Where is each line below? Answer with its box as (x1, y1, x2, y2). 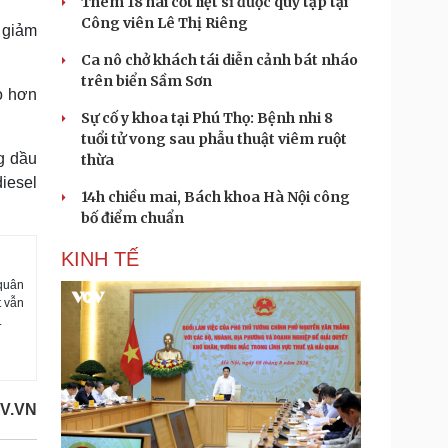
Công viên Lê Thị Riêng (81, 14, 248, 32)
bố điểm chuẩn (81, 209, 184, 227)
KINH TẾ (61, 248, 139, 270)
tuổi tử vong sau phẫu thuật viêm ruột (81, 130, 347, 148)
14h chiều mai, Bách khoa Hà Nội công (81, 188, 350, 206)
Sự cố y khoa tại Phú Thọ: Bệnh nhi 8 (81, 109, 333, 127)
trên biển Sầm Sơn (81, 72, 212, 90)
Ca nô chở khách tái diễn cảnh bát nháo (81, 51, 358, 69)
